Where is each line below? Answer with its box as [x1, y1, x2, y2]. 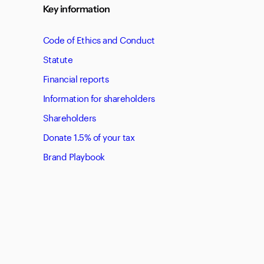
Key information [42, 3, 110, 15]
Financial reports [42, 71, 109, 85]
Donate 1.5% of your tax [42, 129, 135, 144]
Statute [42, 51, 73, 66]
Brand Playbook [42, 148, 105, 163]
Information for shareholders [42, 90, 155, 105]
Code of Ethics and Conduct [42, 32, 155, 47]
